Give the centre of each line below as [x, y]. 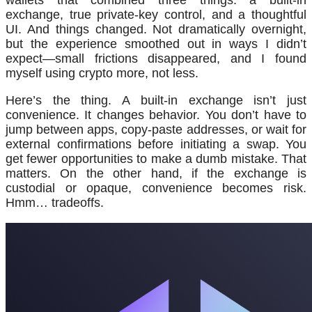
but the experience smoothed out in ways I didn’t [156, 44]
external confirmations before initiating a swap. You [156, 145]
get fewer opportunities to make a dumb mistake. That [156, 159]
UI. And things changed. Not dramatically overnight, [156, 30]
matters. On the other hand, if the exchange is [156, 174]
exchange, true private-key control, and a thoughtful [156, 15]
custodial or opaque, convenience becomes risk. [156, 188]
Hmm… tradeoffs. [55, 203]
